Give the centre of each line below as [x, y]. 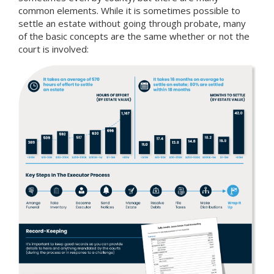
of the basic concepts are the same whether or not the [134, 36]
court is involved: [54, 49]
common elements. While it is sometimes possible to [129, 10]
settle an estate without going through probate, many [132, 23]
